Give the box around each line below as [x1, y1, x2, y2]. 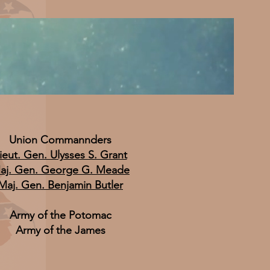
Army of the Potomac [9, 209, 111, 222]
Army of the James [15, 224, 105, 237]
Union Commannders [9, 133, 111, 146]
